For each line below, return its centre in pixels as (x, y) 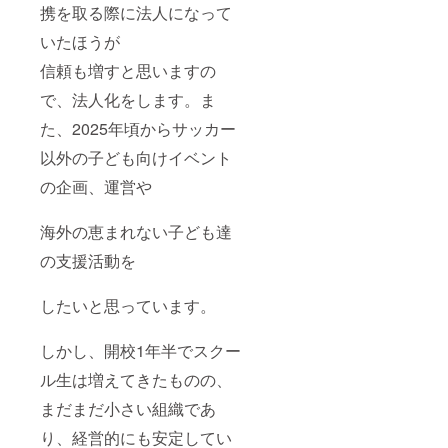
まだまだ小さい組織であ (128, 409)
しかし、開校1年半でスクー (140, 351)
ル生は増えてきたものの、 (136, 380)
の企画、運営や (96, 187)
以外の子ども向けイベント (136, 158)
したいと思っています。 (128, 306)
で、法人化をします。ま (128, 100)
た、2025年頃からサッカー (138, 129)
